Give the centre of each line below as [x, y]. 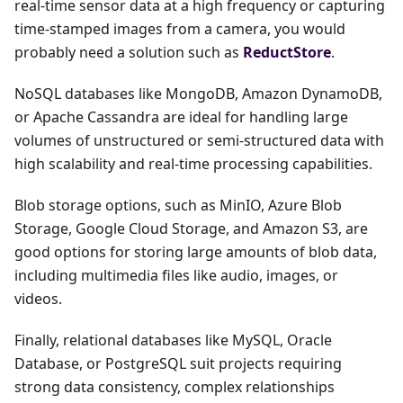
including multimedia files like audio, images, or [176, 276]
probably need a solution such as [129, 53]
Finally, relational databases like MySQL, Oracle [173, 340]
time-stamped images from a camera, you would [180, 29]
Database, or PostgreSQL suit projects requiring [178, 364]
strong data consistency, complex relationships [175, 387]
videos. [38, 299]
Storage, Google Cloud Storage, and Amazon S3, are [191, 229]
